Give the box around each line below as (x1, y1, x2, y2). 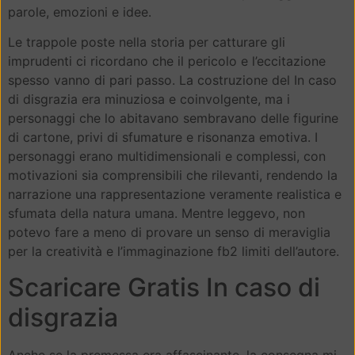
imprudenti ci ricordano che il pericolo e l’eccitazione (8, 53, 326, 70)
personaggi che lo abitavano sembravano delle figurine (8, 110, 338, 127)
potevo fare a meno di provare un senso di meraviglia (8, 224, 330, 241)
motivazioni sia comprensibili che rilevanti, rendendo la (8, 167, 338, 184)
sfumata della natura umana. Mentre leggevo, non (8, 205, 305, 222)
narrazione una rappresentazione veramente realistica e (8, 186, 342, 203)
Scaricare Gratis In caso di (8, 271, 320, 303)
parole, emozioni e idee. (8, 4, 151, 20)
